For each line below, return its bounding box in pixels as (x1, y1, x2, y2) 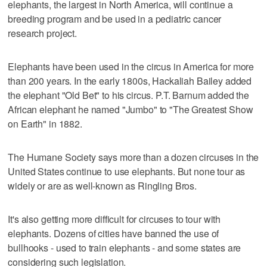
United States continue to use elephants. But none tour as (8, 164, 246, 178)
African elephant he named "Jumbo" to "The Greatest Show (8, 102, 253, 116)
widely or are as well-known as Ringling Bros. (8, 178, 197, 193)
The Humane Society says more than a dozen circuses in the (8, 150, 259, 164)
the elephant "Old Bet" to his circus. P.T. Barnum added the (8, 88, 250, 102)
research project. (8, 26, 77, 40)
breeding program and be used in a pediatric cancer (8, 11, 222, 26)
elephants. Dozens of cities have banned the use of (8, 226, 219, 240)
